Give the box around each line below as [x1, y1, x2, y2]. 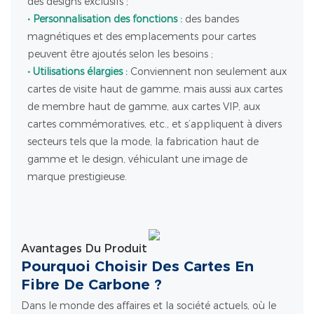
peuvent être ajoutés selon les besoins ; [27, 47, 213, 60]
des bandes [182, 12, 239, 25]
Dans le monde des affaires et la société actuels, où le [21, 299, 276, 312]
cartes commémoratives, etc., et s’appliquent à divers [27, 117, 282, 130]
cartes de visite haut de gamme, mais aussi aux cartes [27, 82, 282, 95]
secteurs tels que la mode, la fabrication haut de [27, 135, 259, 148]
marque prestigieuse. [27, 170, 127, 183]
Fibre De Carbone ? [21, 276, 162, 294]
